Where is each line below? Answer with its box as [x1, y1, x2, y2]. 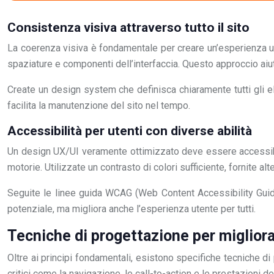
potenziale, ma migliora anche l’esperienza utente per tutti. [7, 203, 256, 215]
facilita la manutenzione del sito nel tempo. [7, 100, 190, 111]
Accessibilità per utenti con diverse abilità [7, 124, 252, 138]
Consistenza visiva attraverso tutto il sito [7, 20, 250, 35]
